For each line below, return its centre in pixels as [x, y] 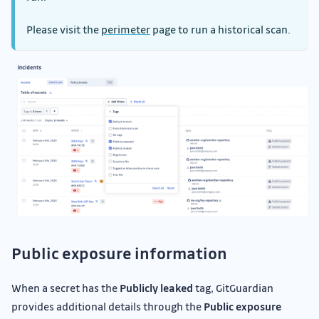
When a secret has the [66, 287]
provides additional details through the [108, 306]
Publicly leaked [156, 287]
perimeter [126, 30]
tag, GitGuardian [233, 287]
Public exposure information [119, 253]
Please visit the [64, 30]
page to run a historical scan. [220, 30]
